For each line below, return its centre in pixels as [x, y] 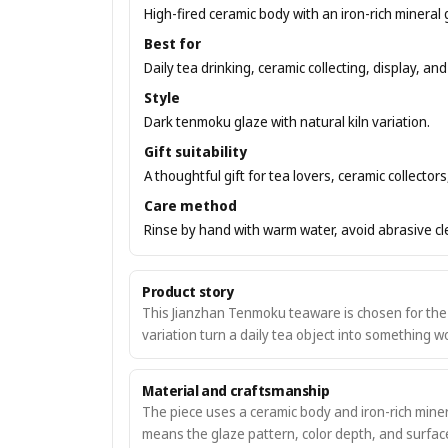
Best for [172, 43]
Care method [190, 205]
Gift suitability [195, 151]
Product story [188, 291]
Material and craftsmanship [236, 390]
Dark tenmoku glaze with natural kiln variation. [287, 121]
